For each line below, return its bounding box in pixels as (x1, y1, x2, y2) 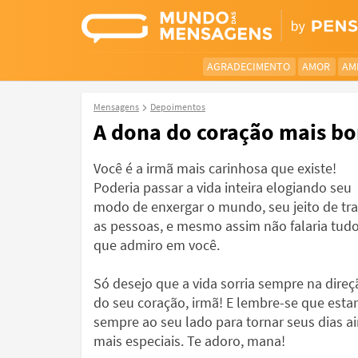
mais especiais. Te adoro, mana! (93, 332, 285, 350)
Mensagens (93, 101, 139, 113)
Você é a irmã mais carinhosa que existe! (93, 159, 336, 177)
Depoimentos (150, 101, 205, 113)
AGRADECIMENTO (207, 59, 290, 74)
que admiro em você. (93, 236, 220, 254)
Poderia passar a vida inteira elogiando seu (93, 178, 352, 197)
